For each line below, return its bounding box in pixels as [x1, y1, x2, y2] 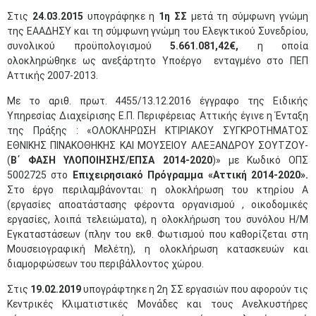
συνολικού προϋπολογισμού [7, 40, 170, 51]
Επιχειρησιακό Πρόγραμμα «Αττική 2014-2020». [72, 169, 309, 181]
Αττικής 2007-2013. [7, 70, 98, 81]
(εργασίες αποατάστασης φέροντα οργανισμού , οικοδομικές [7, 199, 308, 210]
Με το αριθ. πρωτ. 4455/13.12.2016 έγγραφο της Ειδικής [7, 95, 308, 107]
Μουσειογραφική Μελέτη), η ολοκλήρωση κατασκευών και [7, 243, 308, 255]
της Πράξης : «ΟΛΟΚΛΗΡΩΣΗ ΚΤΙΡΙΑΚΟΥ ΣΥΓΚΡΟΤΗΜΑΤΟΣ [7, 125, 308, 136]
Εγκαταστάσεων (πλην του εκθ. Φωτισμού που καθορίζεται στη [7, 229, 308, 240]
